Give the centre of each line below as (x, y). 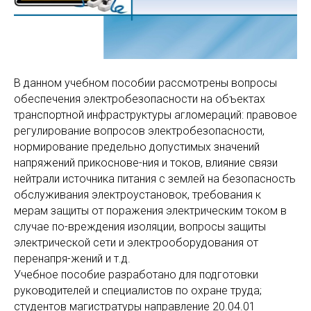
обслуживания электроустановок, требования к (137, 194)
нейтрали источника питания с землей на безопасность (155, 178)
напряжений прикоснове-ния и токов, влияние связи (146, 162)
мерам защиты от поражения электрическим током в (150, 210)
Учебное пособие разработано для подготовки (136, 274)
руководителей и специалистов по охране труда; (138, 290)
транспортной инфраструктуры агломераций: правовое (155, 115)
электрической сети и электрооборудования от (136, 242)
